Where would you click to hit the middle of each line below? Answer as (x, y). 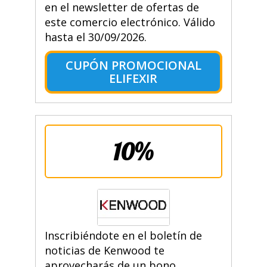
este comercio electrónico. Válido (130, 22)
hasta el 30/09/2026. (95, 37)
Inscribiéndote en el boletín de (123, 236)
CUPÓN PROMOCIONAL (133, 66)
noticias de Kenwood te (104, 251)
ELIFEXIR (133, 79)
